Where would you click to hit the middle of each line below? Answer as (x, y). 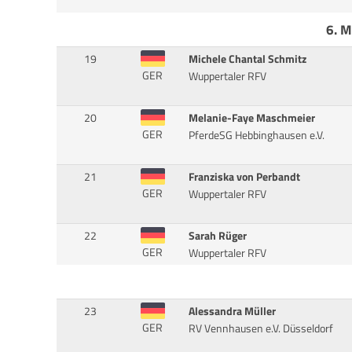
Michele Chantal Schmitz (247, 59)
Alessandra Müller (232, 312)
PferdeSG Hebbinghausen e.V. (256, 136)
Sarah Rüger (217, 236)
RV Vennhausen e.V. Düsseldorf (260, 329)
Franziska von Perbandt (244, 177)
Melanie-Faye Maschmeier (251, 118)
